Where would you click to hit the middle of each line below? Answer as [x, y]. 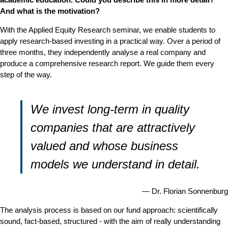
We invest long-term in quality [110, 109]
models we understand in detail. [115, 164]
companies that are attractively [113, 127]
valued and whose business [104, 146]
